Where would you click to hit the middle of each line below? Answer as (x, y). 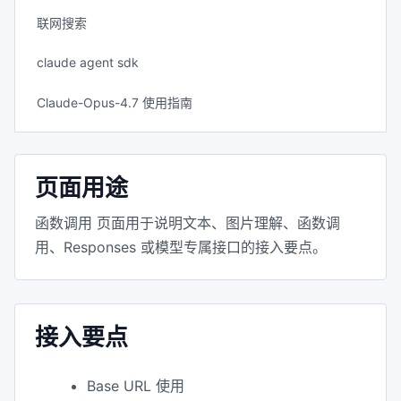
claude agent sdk (88, 62)
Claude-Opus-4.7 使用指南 (115, 102)
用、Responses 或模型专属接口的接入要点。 (181, 247)
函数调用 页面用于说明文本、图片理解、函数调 (188, 223)
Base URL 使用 (136, 386)
